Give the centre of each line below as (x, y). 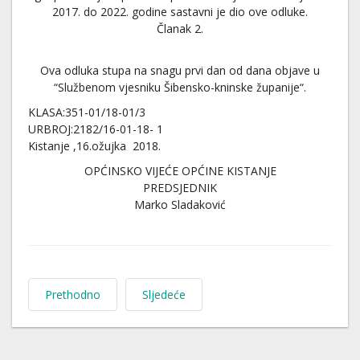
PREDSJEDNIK (180, 188)
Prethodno (73, 295)
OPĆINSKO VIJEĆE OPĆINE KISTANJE (180, 171)
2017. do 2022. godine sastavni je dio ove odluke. (180, 12)
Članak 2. (180, 29)
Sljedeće (164, 295)
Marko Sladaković (180, 205)
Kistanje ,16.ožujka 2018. (94, 146)
